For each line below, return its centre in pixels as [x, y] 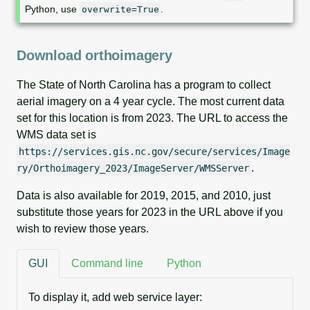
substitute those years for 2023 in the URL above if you [150, 212]
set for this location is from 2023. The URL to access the [152, 118]
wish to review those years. [83, 228]
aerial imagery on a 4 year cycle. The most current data [151, 101]
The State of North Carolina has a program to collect [144, 84]
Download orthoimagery [94, 55]
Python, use [53, 9]
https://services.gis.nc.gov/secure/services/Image [154, 151]
